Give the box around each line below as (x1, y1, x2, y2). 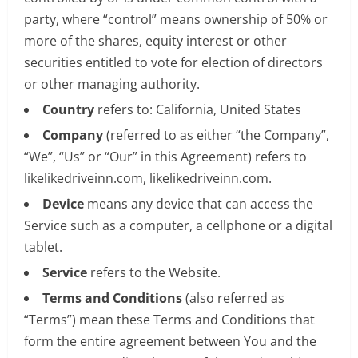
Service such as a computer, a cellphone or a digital (24, 216, 332, 234)
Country (42, 100, 94, 118)
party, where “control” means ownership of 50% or (24, 10, 328, 28)
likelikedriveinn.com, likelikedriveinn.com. (24, 169, 272, 187)
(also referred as (182, 288, 284, 307)
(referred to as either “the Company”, (103, 125, 329, 144)
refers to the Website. (87, 263, 221, 281)
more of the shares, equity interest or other (24, 31, 287, 50)
